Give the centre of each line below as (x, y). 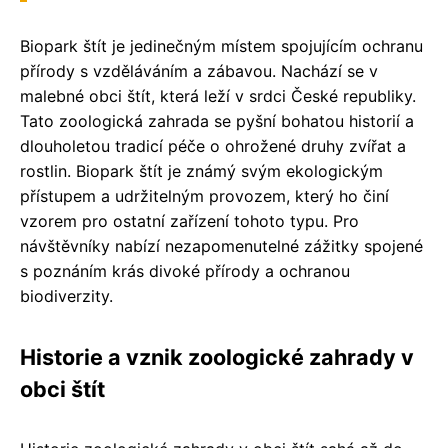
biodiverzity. (66, 295)
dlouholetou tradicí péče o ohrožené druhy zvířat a (213, 145)
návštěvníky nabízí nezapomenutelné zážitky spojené (221, 245)
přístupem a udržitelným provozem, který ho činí (204, 195)
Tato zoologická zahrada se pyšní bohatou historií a (217, 120)
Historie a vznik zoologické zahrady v (217, 356)
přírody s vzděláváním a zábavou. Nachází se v (199, 70)
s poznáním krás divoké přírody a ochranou (185, 270)
